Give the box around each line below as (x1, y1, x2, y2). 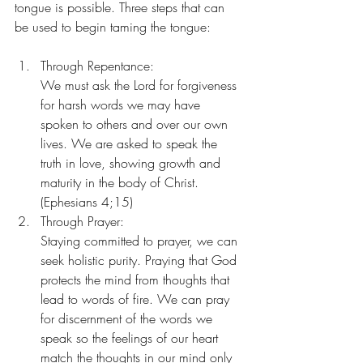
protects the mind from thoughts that (41, 270, 233, 288)
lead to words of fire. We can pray (41, 289, 233, 308)
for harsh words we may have (41, 95, 204, 113)
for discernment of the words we (41, 309, 216, 327)
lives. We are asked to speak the (41, 134, 221, 152)
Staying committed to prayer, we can (41, 231, 241, 250)
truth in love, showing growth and (41, 153, 224, 172)
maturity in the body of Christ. (41, 173, 203, 191)
